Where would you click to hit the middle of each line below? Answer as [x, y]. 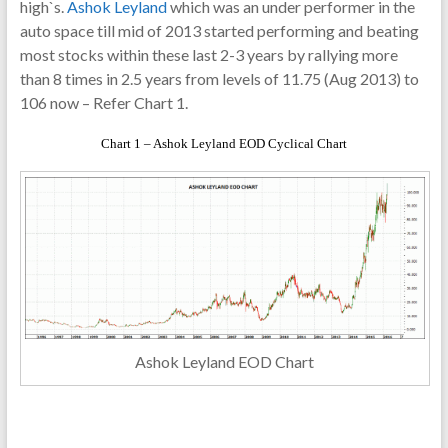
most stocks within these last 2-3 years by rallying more [208, 54]
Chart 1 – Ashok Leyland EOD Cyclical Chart [223, 143]
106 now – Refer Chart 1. [103, 102]
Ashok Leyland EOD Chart [225, 362]
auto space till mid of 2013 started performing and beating [219, 30]
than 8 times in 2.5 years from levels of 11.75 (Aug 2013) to [219, 78]
